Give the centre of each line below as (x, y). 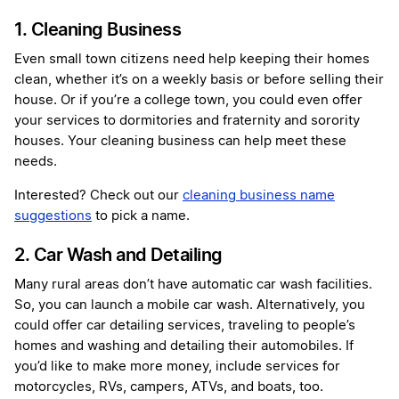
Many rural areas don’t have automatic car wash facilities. (193, 285)
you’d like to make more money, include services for (177, 367)
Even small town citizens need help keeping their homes (192, 60)
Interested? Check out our (98, 196)
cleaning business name (259, 196)
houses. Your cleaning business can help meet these (180, 142)
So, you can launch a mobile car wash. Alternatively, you (190, 305)
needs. (36, 162)
